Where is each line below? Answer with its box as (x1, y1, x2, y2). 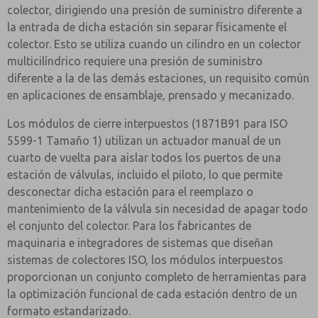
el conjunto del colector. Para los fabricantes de (7, 219, 251, 232)
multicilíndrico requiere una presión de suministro (7, 55, 263, 67)
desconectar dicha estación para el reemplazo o (7, 185, 253, 198)
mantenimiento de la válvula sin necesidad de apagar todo (7, 202, 308, 215)
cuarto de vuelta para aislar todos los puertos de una (7, 151, 281, 164)
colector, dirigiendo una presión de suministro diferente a (7, 4, 302, 16)
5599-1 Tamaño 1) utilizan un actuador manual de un (7, 134, 281, 147)
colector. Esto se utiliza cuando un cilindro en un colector (7, 38, 301, 50)
